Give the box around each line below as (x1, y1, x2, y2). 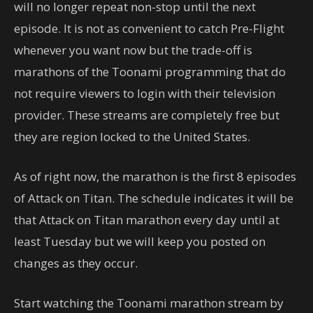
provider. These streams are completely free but (14, 107, 279, 124)
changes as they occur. (14, 255, 138, 272)
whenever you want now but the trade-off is (14, 42, 252, 59)
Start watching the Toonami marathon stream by (14, 295, 284, 312)
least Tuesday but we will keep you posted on (14, 233, 265, 250)
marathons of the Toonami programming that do (14, 64, 286, 80)
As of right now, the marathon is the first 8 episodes (14, 168, 296, 185)
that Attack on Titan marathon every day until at (14, 212, 279, 228)
